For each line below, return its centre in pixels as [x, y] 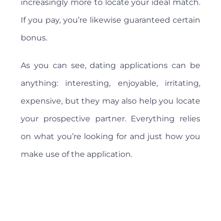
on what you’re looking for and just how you [110, 137]
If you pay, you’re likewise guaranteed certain [110, 20]
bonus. [34, 38]
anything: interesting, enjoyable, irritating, [110, 83]
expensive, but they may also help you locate [110, 101]
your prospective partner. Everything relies [110, 119]
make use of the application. [77, 154]
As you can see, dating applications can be [110, 66]
